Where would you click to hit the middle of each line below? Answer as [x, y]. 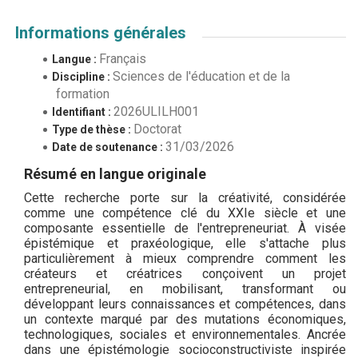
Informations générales [101, 32]
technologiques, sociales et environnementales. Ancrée [185, 334]
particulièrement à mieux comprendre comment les [185, 258]
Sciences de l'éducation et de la [201, 76]
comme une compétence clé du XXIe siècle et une [185, 212]
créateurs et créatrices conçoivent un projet [185, 273]
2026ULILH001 [156, 111]
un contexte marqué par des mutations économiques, [185, 318]
